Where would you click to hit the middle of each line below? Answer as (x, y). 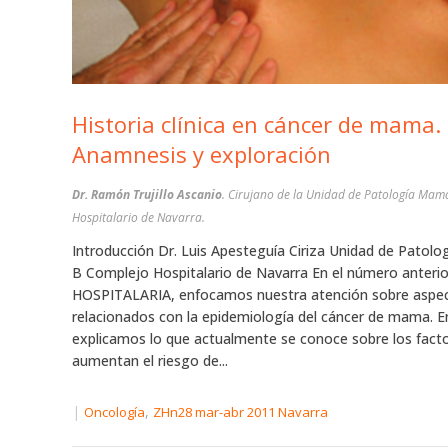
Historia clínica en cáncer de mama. (256, 124)
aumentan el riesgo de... (150, 361)
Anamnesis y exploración (201, 154)
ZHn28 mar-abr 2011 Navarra (240, 412)
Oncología (114, 412)
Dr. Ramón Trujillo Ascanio (147, 195)
